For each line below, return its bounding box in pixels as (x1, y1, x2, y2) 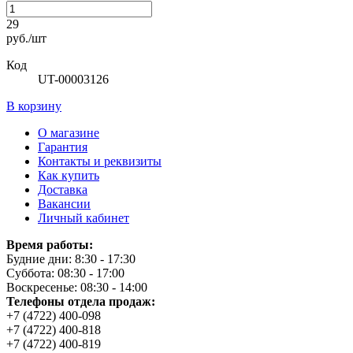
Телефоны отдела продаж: (6, 294, 155, 308)
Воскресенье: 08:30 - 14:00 (6, 280, 147, 294)
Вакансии (38, 196, 91, 210)
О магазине (38, 125, 99, 139)
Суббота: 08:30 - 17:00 (6, 266, 124, 280)
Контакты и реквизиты (38, 154, 162, 168)
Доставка (38, 182, 87, 196)
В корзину (6, 98, 61, 113)
